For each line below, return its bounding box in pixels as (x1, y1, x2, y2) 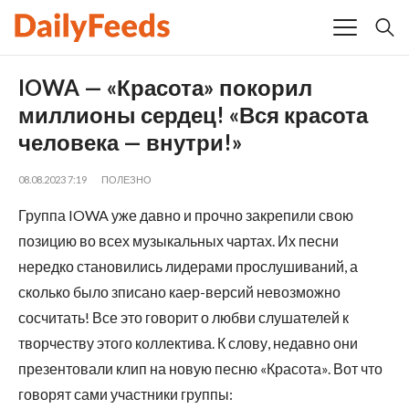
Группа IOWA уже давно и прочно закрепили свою (18, 205, 353, 224)
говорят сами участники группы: (18, 384, 233, 403)
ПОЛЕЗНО (101, 173, 152, 185)
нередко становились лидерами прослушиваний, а (18, 257, 358, 275)
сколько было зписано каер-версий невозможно (18, 282, 341, 300)
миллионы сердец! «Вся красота (18, 100, 368, 128)
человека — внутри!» (18, 128, 243, 155)
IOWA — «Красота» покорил (18, 73, 312, 100)
